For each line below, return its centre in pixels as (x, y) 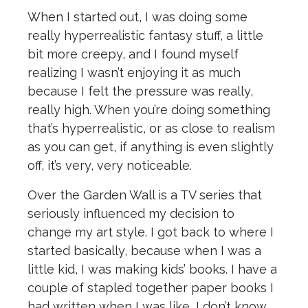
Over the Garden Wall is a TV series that (145, 195)
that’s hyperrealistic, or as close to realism (151, 129)
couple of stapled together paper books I (151, 288)
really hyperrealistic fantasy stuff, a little (145, 36)
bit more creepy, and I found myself (133, 54)
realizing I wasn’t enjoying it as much (134, 73)
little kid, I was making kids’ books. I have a (152, 269)
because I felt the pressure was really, (140, 91)
